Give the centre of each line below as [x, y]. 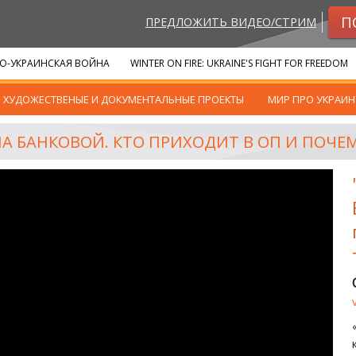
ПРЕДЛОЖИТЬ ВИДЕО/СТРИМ [230, 21]
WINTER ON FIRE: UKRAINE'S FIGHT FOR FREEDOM [239, 63]
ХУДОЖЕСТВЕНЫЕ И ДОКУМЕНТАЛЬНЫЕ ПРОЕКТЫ [124, 99]
